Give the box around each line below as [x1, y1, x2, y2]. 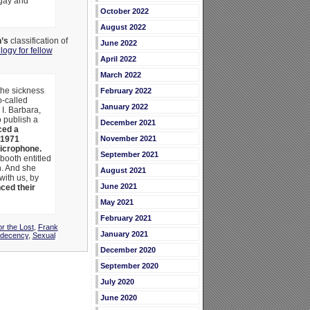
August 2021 [100, 166, 146, 175]
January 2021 [100, 230, 148, 239]
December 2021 [100, 118, 156, 127]
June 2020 [100, 293, 137, 302]
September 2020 [100, 262, 158, 271]
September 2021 [100, 150, 158, 159]
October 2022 [100, 7, 149, 16]
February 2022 [100, 86, 152, 95]
